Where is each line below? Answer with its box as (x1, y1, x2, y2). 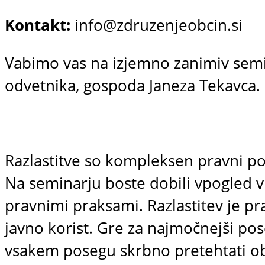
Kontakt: (5, 15, 70, 36)
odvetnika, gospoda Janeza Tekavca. (5, 75, 260, 96)
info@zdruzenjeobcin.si (70, 15, 243, 36)
